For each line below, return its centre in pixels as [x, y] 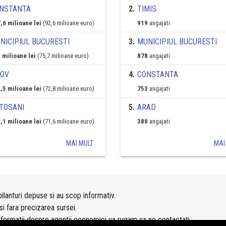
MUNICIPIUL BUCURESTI [177, 42]
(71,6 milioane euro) [68, 121]
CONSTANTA [158, 74]
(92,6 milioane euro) [68, 23]
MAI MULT [80, 143]
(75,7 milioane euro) [63, 56]
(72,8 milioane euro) [68, 89]
